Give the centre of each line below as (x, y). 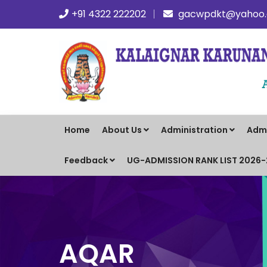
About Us (122, 130)
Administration (194, 130)
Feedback (86, 160)
